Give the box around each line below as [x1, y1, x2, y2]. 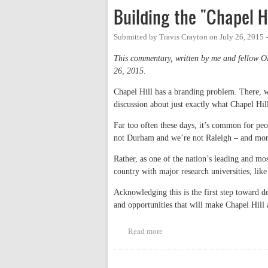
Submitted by [114, 32, 159, 41]
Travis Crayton [159, 32, 208, 41]
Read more [127, 227, 163, 236]
